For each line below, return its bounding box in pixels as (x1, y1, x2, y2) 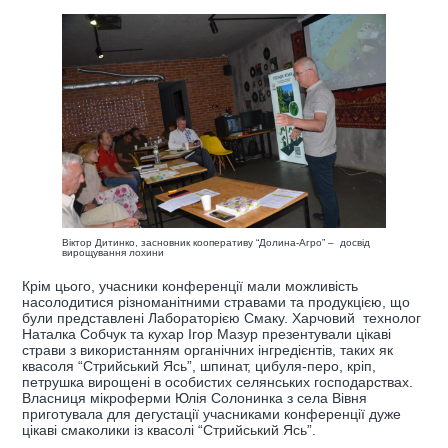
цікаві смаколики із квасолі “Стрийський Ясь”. (22, 422, 324, 439)
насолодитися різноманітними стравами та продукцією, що (22, 294, 410, 311)
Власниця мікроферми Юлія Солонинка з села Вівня (22, 390, 367, 407)
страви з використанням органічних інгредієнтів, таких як (22, 342, 393, 359)
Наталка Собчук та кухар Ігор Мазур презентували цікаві (22, 326, 391, 343)
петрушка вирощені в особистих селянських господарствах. (22, 374, 413, 391)
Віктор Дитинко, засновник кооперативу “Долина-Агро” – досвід (62, 237, 370, 249)
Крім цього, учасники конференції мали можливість (22, 278, 358, 295)
